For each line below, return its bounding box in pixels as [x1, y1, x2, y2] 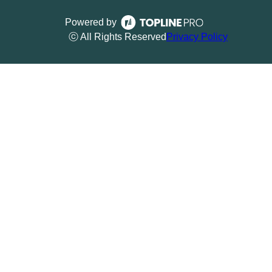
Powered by [64, 16, 117, 27]
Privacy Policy [166, 31, 228, 42]
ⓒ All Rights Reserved [69, 31, 166, 42]
